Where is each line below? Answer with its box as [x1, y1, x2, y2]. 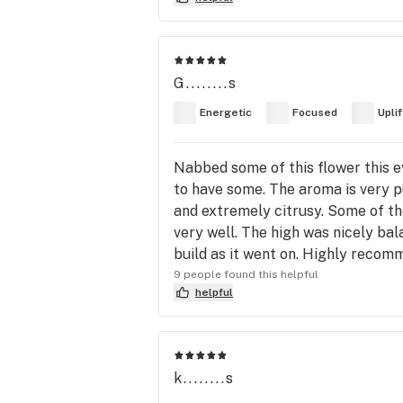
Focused [292, 106, 337, 120]
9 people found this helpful [174, 267, 318, 281]
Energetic [200, 106, 252, 120]
